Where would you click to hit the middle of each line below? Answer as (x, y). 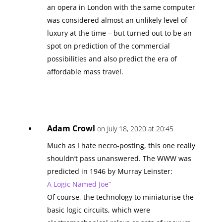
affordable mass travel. (85, 71)
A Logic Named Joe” (79, 184)
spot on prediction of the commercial (108, 46)
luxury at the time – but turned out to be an (119, 33)
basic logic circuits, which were (98, 210)
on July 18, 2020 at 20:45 (135, 128)
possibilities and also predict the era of (112, 58)
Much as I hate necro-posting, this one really (121, 145)
